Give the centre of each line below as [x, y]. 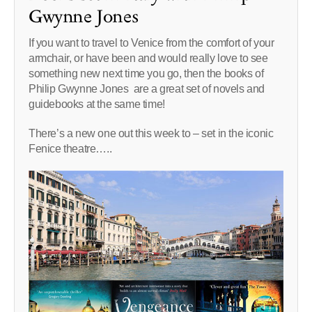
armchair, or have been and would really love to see [148, 58]
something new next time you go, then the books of [150, 73]
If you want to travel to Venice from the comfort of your [151, 43]
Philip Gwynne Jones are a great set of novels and [147, 89]
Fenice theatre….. [70, 149]
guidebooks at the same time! [97, 104]
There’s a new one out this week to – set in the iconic [151, 133]
